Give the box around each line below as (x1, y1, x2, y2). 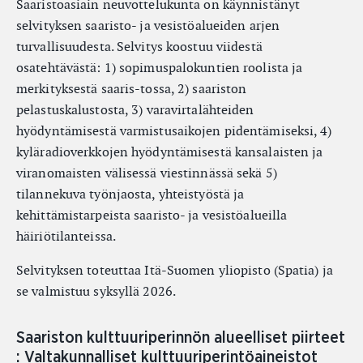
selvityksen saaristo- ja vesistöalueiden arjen (16, 17, 280, 34)
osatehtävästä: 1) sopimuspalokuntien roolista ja (16, 59, 303, 76)
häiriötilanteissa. (16, 228, 116, 245)
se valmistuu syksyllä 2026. (16, 283, 176, 300)
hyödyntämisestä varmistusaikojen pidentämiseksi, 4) (16, 122, 332, 139)
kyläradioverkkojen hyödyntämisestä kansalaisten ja (16, 143, 323, 160)
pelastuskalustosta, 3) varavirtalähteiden (16, 101, 254, 118)
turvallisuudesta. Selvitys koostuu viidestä (16, 38, 263, 55)
